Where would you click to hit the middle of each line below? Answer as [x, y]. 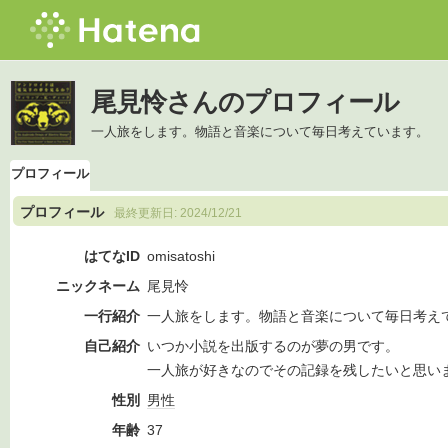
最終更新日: [147, 213]
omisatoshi [181, 256]
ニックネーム [98, 286]
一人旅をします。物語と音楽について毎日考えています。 [260, 131]
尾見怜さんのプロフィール [245, 102]
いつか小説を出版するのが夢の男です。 [273, 346]
